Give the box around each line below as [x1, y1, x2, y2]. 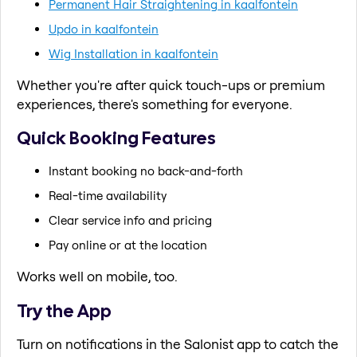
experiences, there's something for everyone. [17, 95, 292, 112]
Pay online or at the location [49, 237, 207, 253]
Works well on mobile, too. [17, 267, 178, 284]
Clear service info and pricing [49, 212, 212, 228]
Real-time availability [49, 187, 167, 203]
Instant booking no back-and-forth [49, 163, 243, 178]
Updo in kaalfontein [49, 21, 159, 37]
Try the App [17, 298, 112, 323]
